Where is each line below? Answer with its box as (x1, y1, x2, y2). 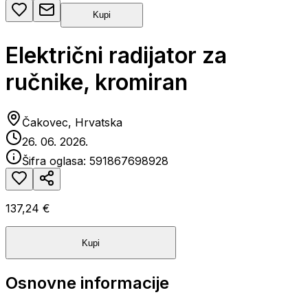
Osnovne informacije (5, 273, 169, 294)
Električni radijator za (5, 41, 227, 69)
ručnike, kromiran (5, 68, 188, 96)
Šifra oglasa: (22, 154, 89, 168)
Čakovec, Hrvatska (22, 115, 122, 130)
